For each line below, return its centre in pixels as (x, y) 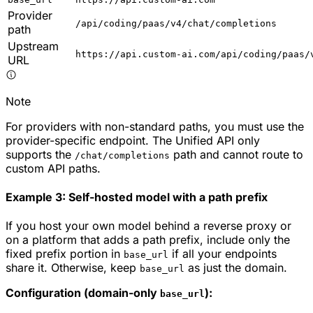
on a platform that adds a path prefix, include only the (148, 240)
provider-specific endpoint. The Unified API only (133, 140)
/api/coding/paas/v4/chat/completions (176, 23)
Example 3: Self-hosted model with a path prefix (137, 197)
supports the (40, 154)
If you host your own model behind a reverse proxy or (148, 226)
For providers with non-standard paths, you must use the (155, 126)
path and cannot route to (236, 154)
